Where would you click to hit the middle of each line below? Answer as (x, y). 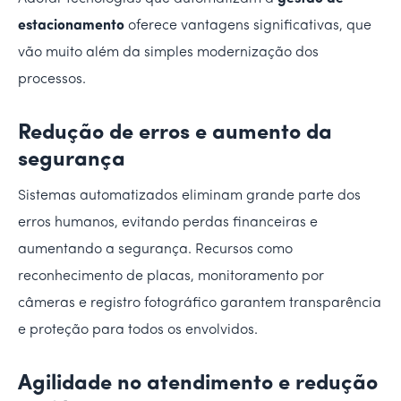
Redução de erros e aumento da (175, 133)
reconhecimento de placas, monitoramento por (171, 276)
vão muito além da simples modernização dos (168, 52)
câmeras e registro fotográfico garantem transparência (200, 303)
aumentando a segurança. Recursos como (155, 249)
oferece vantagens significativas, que (248, 26)
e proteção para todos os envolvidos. (138, 330)
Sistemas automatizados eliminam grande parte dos (189, 196)
